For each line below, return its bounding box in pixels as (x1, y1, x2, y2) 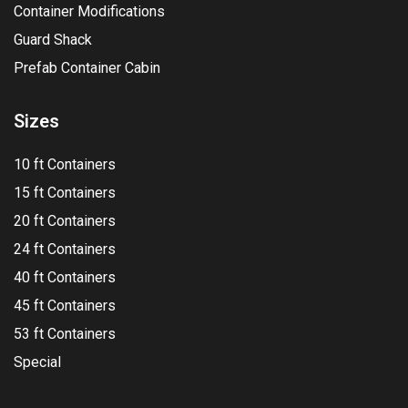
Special (14, 353, 61, 372)
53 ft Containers (14, 325, 116, 343)
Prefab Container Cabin (14, 59, 160, 77)
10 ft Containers (14, 156, 116, 174)
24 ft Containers (14, 240, 116, 259)
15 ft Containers (14, 184, 116, 202)
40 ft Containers (14, 269, 116, 287)
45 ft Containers (14, 297, 116, 315)
